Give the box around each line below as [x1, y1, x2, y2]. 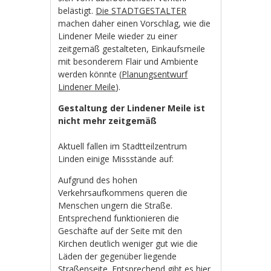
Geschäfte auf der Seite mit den [58, 224, 183, 237]
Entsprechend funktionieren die [58, 212, 180, 224]
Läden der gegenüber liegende [58, 250, 177, 262]
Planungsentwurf [122, 68, 188, 80]
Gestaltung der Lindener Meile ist [58, 102, 206, 114]
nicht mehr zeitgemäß [58, 114, 157, 126]
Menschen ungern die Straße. [58, 199, 173, 211]
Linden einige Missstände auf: [58, 152, 174, 165]
